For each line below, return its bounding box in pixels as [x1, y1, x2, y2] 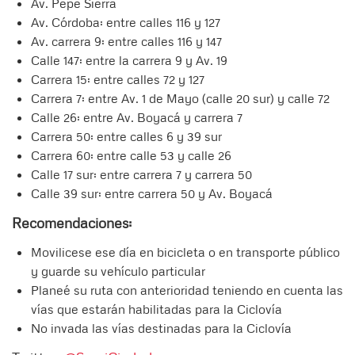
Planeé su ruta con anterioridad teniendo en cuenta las [31, 282, 343, 299]
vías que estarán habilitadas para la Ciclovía [31, 301, 282, 318]
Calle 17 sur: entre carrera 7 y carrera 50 [31, 166, 252, 183]
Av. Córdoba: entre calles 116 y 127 [31, 14, 220, 31]
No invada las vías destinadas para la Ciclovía [31, 320, 292, 337]
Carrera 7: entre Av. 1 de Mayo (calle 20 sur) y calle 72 [31, 90, 330, 107]
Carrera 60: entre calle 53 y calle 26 [31, 147, 231, 164]
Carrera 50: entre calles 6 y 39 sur [31, 128, 222, 145]
